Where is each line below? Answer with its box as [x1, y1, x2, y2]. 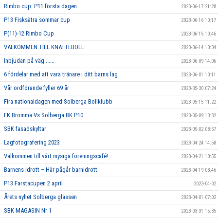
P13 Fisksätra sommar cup [4, 16, 70, 23]
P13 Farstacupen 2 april [4, 179, 63, 187]
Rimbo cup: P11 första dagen [4, 2, 77, 10]
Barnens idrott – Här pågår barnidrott [4, 165, 97, 173]
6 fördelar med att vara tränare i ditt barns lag [4, 70, 118, 78]
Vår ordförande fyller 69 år [4, 84, 69, 91]
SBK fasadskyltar [4, 125, 46, 132]
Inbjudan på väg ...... [4, 56, 54, 64]
